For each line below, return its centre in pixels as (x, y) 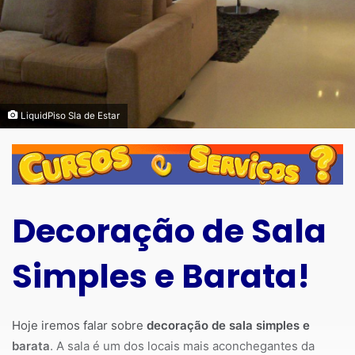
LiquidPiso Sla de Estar (69, 115)
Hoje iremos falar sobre (79, 325)
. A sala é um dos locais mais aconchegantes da (182, 345)
